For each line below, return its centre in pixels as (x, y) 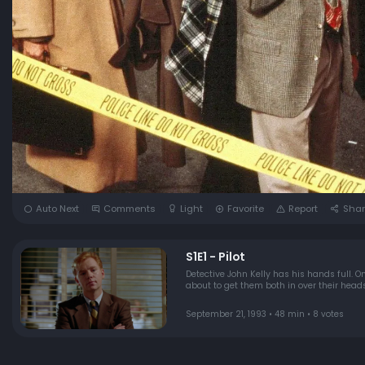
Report (303, 209)
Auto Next (57, 209)
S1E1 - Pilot (215, 257)
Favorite (246, 209)
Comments (130, 209)
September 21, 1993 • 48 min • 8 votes (264, 314)
